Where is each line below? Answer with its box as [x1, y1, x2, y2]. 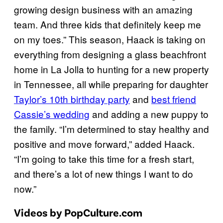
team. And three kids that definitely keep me [14, 17, 201, 31]
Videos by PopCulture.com [14, 206, 142, 219]
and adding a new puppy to [90, 107, 209, 121]
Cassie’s [14, 107, 53, 121]
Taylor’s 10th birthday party [14, 92, 130, 106]
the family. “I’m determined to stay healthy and [14, 122, 209, 136]
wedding [53, 107, 90, 121]
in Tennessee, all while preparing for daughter [14, 77, 208, 91]
